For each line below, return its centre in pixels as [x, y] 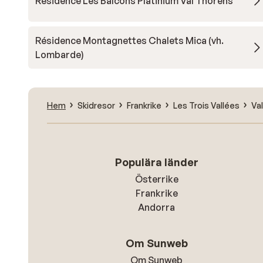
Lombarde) [60, 55]
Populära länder [156, 162]
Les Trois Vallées [206, 105]
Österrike [156, 179]
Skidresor [96, 105]
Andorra [157, 207]
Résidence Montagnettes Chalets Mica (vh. [129, 41]
